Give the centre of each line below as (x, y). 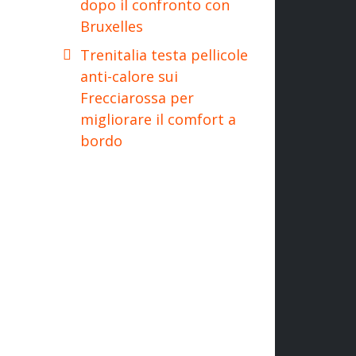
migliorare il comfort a (158, 119)
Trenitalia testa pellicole (164, 54)
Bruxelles (112, 26)
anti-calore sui (129, 76)
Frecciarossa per (137, 97)
